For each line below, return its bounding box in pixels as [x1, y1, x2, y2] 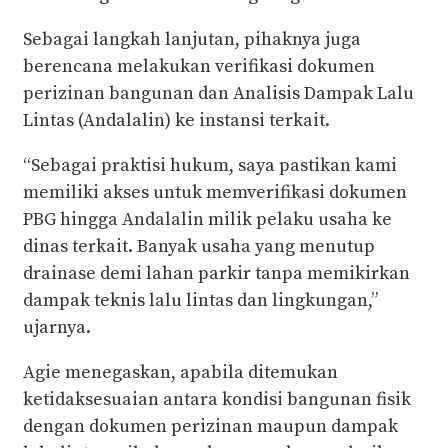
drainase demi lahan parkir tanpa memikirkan [23, 262, 410, 286]
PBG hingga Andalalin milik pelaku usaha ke [23, 208, 392, 232]
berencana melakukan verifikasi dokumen [23, 55, 375, 79]
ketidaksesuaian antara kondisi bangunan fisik [23, 388, 411, 412]
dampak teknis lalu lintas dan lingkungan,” [23, 289, 378, 313]
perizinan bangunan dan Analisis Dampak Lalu [23, 82, 414, 106]
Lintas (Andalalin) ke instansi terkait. [23, 109, 330, 133]
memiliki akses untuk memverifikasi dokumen [23, 181, 407, 205]
